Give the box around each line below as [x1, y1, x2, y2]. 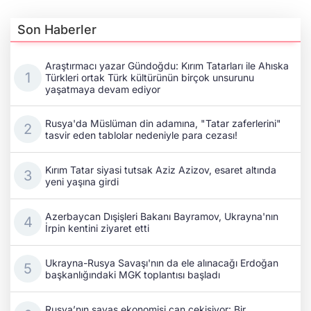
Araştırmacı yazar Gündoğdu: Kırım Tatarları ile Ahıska [45, 59, 289, 72]
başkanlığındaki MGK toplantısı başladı [45, 268, 220, 280]
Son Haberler [17, 22, 96, 37]
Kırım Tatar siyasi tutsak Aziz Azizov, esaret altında [45, 163, 276, 176]
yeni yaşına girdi [45, 175, 119, 187]
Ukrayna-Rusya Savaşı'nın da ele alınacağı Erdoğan [45, 256, 278, 269]
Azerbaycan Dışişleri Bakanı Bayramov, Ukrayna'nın [45, 210, 278, 222]
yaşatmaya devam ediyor [45, 83, 160, 95]
